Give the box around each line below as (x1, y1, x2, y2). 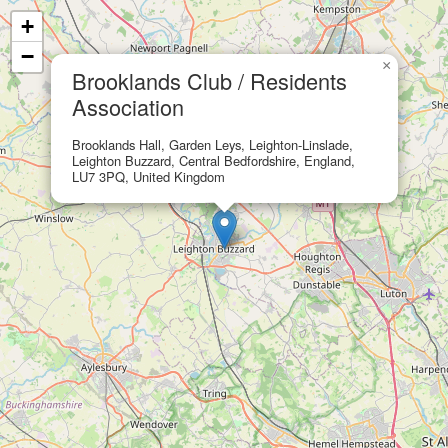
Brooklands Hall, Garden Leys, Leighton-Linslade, (72, 135, 353, 155)
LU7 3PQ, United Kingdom (72, 167, 225, 187)
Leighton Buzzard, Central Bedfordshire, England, (72, 151, 355, 171)
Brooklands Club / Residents (72, 65, 347, 97)
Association (72, 91, 184, 123)
